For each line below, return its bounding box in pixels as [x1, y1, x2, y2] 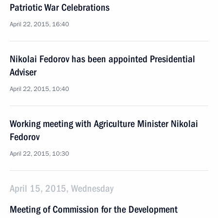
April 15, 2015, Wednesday [10, 182, 113, 194]
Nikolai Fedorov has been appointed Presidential [10, 53, 195, 65]
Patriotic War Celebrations [10, 1, 109, 13]
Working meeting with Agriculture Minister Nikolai [10, 118, 198, 129]
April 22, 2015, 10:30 [10, 149, 69, 158]
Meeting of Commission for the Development [10, 203, 178, 215]
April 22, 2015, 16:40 [10, 20, 69, 29]
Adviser [10, 66, 36, 78]
